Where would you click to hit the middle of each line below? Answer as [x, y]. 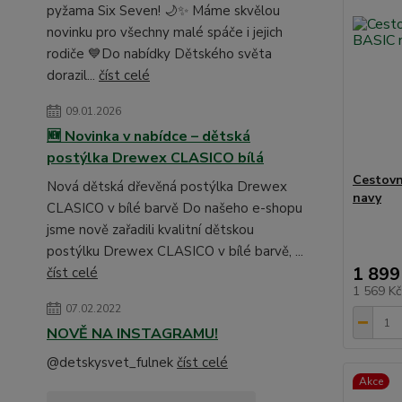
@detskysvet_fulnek [112, 363]
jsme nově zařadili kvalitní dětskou [150, 230]
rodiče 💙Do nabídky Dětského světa [159, 54]
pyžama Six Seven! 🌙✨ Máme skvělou [163, 11]
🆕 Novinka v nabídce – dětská [149, 136]
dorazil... [73, 75]
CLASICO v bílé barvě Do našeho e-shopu [175, 208]
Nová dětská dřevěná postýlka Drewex [167, 187]
